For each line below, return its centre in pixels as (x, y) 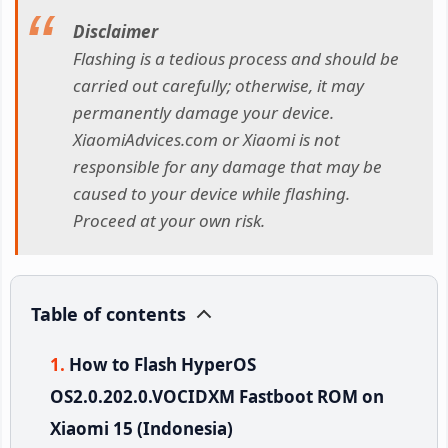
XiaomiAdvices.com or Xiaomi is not (206, 140)
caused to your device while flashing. (211, 194)
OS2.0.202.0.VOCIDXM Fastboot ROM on (217, 396)
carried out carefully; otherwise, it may (218, 86)
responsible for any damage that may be (227, 167)
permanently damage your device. (203, 113)
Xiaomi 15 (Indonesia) (141, 428)
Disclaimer (115, 32)
